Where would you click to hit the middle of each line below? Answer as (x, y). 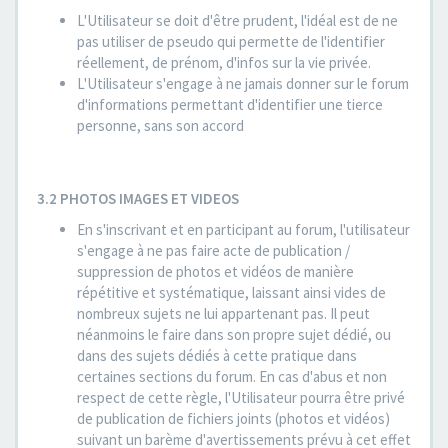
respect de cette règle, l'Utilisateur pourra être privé (241, 397)
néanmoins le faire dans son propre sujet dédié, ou (234, 334)
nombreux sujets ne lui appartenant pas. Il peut (223, 313)
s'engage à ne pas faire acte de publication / (213, 250)
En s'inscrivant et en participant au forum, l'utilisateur (243, 229)
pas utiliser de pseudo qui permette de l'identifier (231, 41)
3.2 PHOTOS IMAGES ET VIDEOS (138, 198)
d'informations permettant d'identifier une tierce (230, 104)
